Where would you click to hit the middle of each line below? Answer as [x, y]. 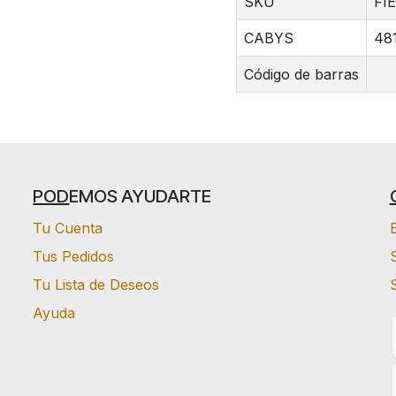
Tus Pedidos [74, 256]
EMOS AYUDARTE [141, 196]
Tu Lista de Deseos [96, 284]
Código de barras [301, 75]
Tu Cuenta [68, 228]
